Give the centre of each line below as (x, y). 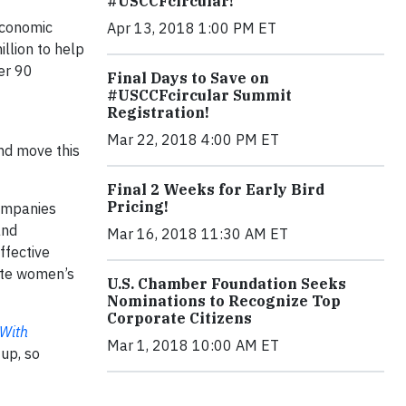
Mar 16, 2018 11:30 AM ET (198, 233)
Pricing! (138, 206)
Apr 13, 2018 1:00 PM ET (192, 28)
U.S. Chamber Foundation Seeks (227, 283)
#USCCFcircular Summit (199, 95)
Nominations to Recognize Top (224, 300)
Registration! (158, 112)
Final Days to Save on (188, 77)
